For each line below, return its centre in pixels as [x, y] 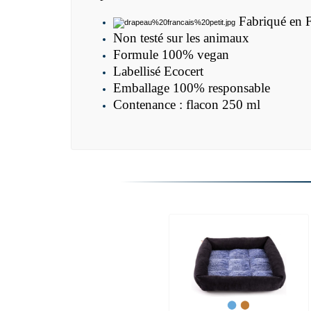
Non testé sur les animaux [181, 38]
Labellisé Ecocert [158, 72]
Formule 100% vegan [171, 55]
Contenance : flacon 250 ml [187, 105]
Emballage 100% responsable [192, 88]
